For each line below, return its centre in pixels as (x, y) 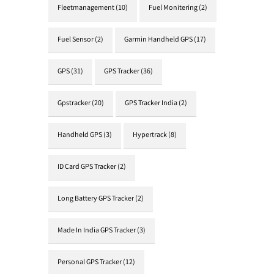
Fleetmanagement (86, 8)
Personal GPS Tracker (90, 263)
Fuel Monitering (173, 8)
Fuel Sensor (76, 40)
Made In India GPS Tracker (97, 231)
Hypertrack (150, 135)
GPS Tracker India (151, 104)
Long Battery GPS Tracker (96, 199)
